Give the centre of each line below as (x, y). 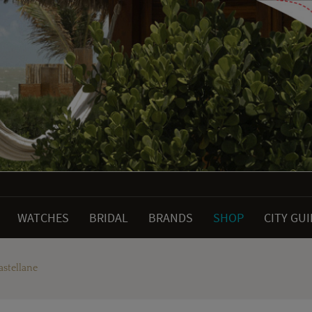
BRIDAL (109, 218)
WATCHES (43, 218)
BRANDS (171, 218)
